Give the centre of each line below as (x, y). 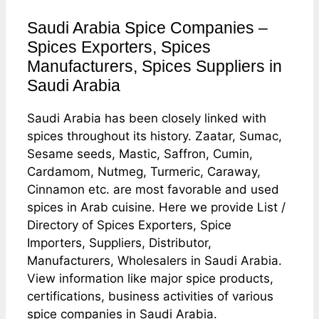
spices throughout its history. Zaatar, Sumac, (155, 136)
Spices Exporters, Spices (119, 47)
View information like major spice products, (150, 278)
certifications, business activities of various (150, 296)
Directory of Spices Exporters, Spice (129, 225)
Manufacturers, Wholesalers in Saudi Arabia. (155, 260)
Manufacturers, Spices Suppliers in (155, 66)
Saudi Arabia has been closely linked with (147, 118)
